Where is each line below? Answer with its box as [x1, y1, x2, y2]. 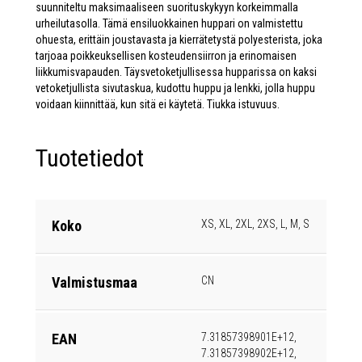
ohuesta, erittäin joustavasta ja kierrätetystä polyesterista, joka [36, 33, 322, 46]
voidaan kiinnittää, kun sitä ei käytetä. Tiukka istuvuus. [36, 98, 280, 111]
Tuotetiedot [36, 144, 144, 172]
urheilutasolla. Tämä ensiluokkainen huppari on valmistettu [36, 17, 303, 30]
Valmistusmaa [52, 274, 137, 291]
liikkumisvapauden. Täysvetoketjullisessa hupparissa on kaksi [36, 65, 317, 78]
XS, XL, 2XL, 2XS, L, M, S [201, 217, 309, 230]
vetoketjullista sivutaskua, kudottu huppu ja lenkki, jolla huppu [36, 82, 315, 95]
